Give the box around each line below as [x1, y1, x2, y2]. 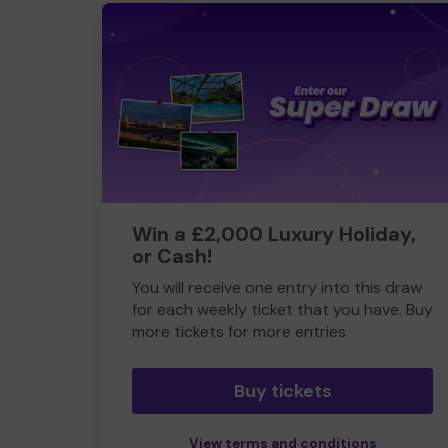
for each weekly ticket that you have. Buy [132, 299, 433, 320]
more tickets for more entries [132, 321, 346, 342]
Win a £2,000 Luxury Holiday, [132, 221, 416, 247]
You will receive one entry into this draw [132, 277, 422, 298]
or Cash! [132, 243, 212, 269]
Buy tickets [233, 379, 332, 403]
